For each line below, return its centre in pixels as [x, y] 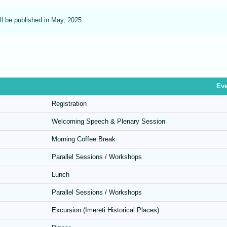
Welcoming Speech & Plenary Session [108, 122]
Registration [69, 104]
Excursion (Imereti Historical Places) [105, 210]
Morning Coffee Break [84, 139]
